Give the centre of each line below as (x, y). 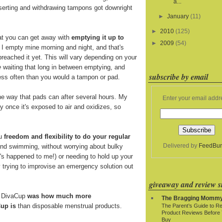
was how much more (59, 196)
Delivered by (181, 146)
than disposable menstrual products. (69, 206)
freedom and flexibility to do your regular (67, 137)
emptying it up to (98, 38)
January (178, 17)
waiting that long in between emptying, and (63, 67)
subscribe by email (179, 77)
